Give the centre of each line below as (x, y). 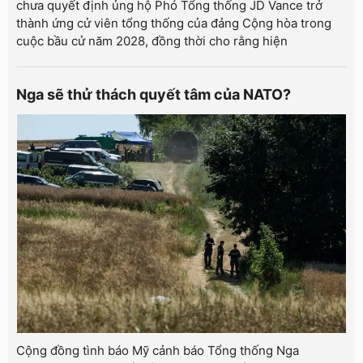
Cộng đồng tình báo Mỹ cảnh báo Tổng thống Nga (158, 351)
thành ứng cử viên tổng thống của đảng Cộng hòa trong (174, 23)
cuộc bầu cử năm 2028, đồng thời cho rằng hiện (152, 41)
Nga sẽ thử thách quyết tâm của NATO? (155, 94)
